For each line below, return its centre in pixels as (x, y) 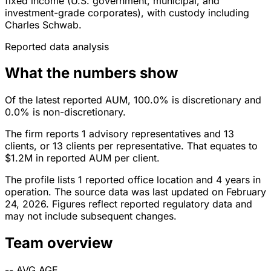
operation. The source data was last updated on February (135, 192)
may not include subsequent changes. (91, 216)
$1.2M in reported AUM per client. (82, 158)
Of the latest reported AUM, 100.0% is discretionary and (133, 100)
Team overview (59, 243)
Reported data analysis (57, 46)
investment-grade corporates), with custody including (127, 12)
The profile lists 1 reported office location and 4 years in (133, 180)
